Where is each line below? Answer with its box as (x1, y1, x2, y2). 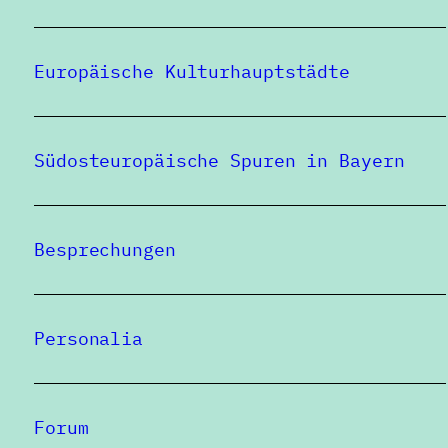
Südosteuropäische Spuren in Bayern (34, 149, 405, 172)
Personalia (34, 327, 143, 350)
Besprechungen (34, 238, 176, 261)
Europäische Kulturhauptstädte (34, 60, 351, 83)
